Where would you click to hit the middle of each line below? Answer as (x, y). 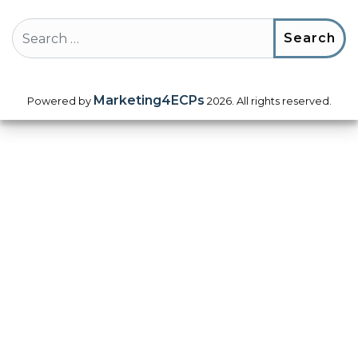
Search (34, 29)
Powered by (60, 101)
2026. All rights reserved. (268, 101)
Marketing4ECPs (149, 100)
